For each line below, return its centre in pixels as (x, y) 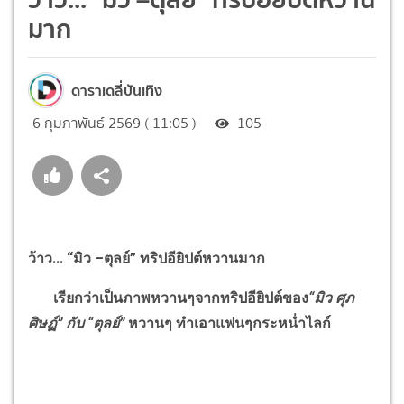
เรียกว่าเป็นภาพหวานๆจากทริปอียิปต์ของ (168, 298)
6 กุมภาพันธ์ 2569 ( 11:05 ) (115, 123)
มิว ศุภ (334, 298)
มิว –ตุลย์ (101, 258)
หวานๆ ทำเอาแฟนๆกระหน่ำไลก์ (228, 323)
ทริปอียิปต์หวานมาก (202, 258)
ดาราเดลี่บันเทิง (117, 90)
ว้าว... (47, 258)
